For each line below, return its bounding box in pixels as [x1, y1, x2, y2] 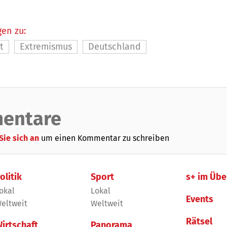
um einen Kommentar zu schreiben [41, 133, 169, 143]
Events [186, 194, 214, 205]
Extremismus [20, 41, 72, 53]
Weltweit [90, 199, 123, 209]
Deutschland [88, 41, 141, 53]
